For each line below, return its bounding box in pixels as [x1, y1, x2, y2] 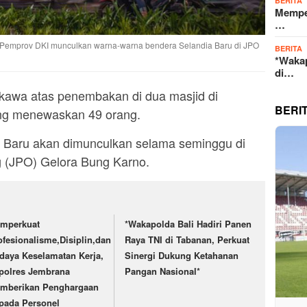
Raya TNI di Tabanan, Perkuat [125, 233, 250, 247]
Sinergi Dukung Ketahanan [125, 249, 239, 262]
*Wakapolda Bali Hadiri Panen [125, 217, 252, 231]
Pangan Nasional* [125, 265, 201, 278]
